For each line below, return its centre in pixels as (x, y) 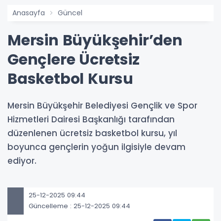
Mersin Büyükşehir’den (95, 40)
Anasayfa (29, 13)
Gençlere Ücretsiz (74, 59)
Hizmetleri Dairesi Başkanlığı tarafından (91, 119)
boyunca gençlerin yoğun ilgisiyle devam (96, 147)
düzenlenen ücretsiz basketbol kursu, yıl (92, 133)
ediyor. (22, 161)
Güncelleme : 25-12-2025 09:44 (79, 206)
